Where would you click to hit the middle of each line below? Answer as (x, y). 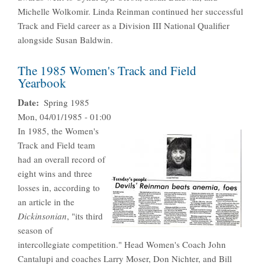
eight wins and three (55, 174)
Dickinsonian (42, 216)
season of (35, 230)
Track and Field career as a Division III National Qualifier (124, 26)
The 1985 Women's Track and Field (107, 71)
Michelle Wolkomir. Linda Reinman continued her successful (130, 12)
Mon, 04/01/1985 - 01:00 (64, 117)
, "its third (85, 216)
